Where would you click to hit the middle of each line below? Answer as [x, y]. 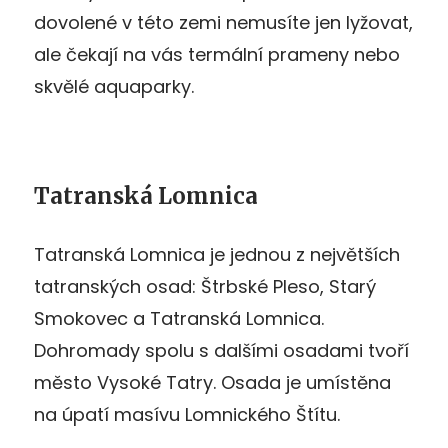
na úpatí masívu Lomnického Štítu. [187, 414]
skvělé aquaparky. [114, 86]
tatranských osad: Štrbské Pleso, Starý [205, 286]
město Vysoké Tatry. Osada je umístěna [212, 382]
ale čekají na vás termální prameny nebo [217, 54]
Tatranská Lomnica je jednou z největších [217, 254]
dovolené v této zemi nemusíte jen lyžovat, [223, 22]
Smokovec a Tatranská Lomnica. [179, 318]
